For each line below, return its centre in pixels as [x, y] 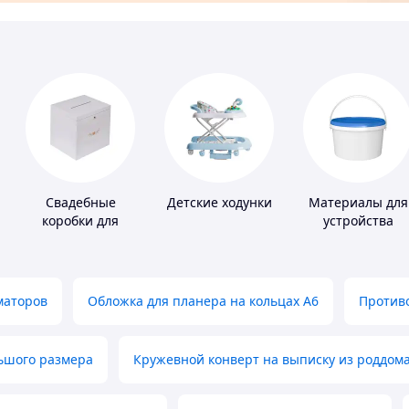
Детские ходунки [219, 203]
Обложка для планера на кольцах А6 [203, 301]
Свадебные [80, 203]
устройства [358, 221]
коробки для [80, 221]
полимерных [358, 239]
